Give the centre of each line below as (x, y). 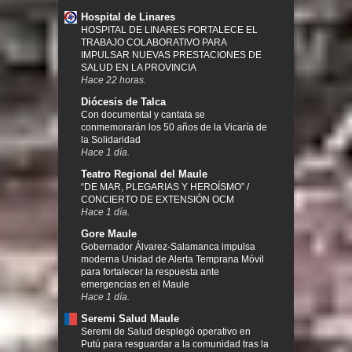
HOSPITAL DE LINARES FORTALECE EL (169, 29)
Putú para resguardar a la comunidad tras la (175, 344)
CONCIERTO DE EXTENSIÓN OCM (158, 199)
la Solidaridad (111, 139)
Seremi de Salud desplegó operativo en (166, 331)
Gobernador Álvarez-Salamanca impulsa (168, 246)
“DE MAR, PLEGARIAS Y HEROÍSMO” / (165, 187)
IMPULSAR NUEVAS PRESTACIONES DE (171, 55)
